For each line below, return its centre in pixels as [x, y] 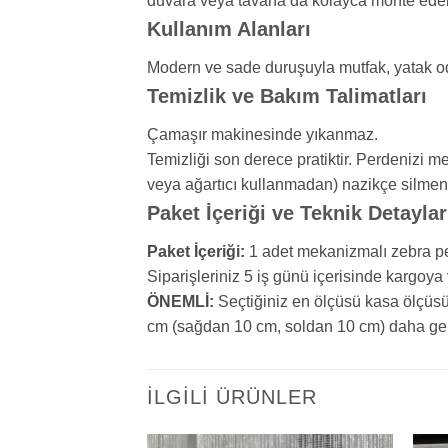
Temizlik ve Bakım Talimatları [287, 96]
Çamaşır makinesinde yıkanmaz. [262, 135]
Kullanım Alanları [229, 29]
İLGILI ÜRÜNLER [232, 397]
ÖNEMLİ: [180, 302]
